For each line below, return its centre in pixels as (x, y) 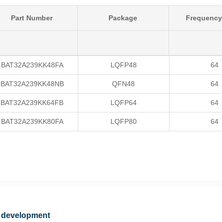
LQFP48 (123, 65)
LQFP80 (123, 121)
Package (123, 18)
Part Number (32, 18)
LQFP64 (123, 103)
